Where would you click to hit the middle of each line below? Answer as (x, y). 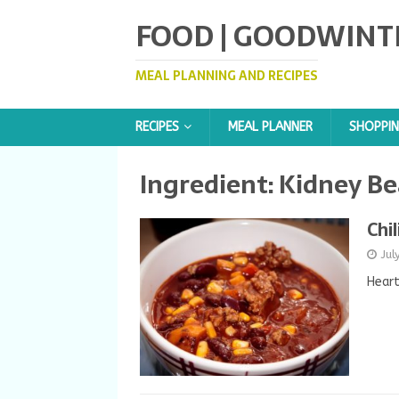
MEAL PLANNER (270, 127)
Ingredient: (209, 184)
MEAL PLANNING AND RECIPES (227, 76)
